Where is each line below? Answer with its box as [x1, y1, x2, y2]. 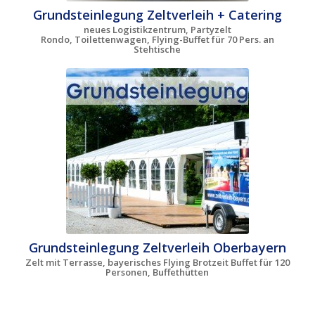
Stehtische [134, 43, 181, 56]
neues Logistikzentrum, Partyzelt [83, 23, 231, 37]
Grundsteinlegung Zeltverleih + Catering [32, 6, 282, 24]
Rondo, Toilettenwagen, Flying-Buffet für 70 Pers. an [40, 33, 274, 46]
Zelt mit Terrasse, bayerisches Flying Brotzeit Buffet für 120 [25, 256, 290, 269]
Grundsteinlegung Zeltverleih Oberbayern [28, 239, 286, 257]
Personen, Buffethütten [105, 266, 210, 279]
